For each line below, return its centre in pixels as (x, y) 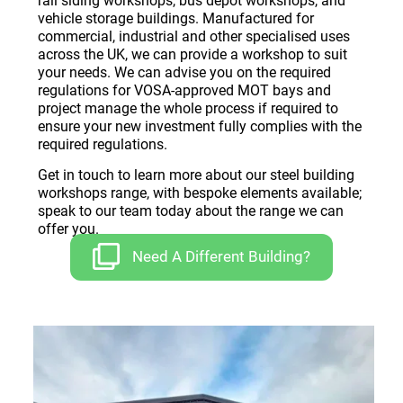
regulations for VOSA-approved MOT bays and (184, 90)
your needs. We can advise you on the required (184, 72)
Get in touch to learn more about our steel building (196, 175)
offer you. (68, 229)
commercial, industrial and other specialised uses (194, 36)
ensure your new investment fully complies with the (200, 126)
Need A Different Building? (221, 257)
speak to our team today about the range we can (191, 211)
